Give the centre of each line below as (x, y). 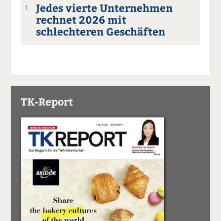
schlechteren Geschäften (101, 31)
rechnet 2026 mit (81, 19)
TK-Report (47, 101)
